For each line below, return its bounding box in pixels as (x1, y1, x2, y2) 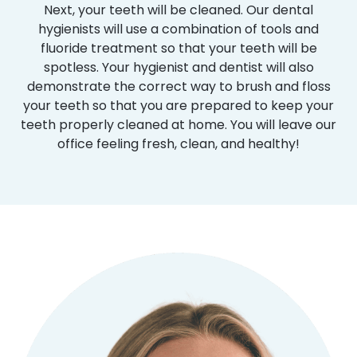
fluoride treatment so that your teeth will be (40, 38, 317, 57)
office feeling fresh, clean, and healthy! (57, 134, 300, 153)
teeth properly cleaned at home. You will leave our (21, 115, 336, 134)
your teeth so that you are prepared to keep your (23, 96, 334, 115)
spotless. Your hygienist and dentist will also (43, 57, 314, 76)
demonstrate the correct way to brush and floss (26, 76, 331, 96)
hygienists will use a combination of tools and (38, 19, 319, 38)
